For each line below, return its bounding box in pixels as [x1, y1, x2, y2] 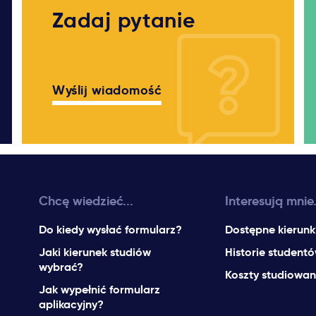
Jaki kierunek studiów [39, 244, 152, 260]
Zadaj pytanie [52, 7, 195, 34]
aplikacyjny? [39, 296, 104, 312]
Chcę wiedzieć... [39, 192, 134, 209]
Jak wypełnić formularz [39, 281, 161, 297]
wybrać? [39, 259, 84, 274]
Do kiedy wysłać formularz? [39, 221, 183, 237]
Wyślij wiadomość [52, 82, 162, 99]
